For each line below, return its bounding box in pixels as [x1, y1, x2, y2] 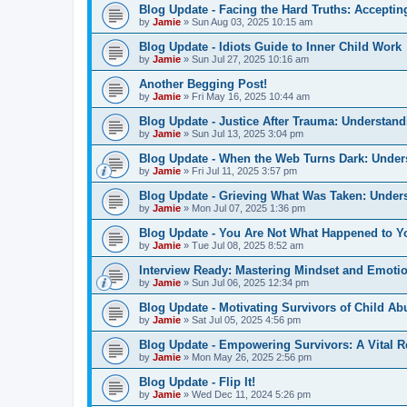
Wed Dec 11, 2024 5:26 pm [192, 389, 311, 400]
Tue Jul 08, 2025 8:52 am [192, 240, 303, 251]
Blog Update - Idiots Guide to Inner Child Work [139, 40, 402, 54]
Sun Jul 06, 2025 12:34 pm [192, 277, 309, 288]
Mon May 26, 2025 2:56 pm [192, 352, 312, 362]
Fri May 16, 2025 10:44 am [192, 91, 310, 102]
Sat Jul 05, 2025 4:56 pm [192, 314, 301, 325]
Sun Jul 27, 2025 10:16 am [192, 54, 309, 65]
